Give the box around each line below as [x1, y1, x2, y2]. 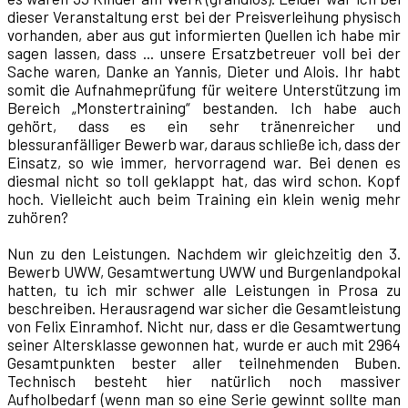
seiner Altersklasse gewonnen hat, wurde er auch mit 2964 [7, 335, 401, 354]
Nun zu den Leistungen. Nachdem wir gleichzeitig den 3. [7, 244, 401, 263]
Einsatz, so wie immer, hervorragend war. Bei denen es [7, 153, 401, 172]
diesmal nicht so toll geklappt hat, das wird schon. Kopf [7, 171, 401, 190]
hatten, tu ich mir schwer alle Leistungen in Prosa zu [7, 280, 401, 300]
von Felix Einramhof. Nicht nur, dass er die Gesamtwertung [7, 317, 401, 336]
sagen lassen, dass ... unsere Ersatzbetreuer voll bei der [7, 44, 401, 63]
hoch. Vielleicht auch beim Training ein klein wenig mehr [7, 189, 401, 209]
